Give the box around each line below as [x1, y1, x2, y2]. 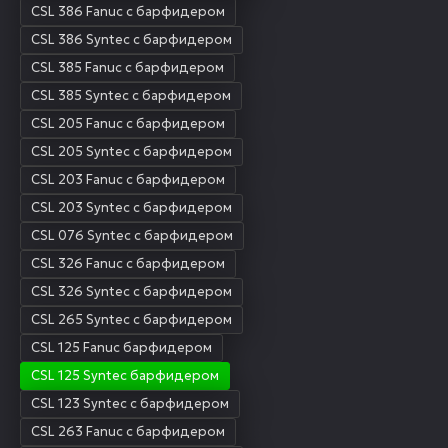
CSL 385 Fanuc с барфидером [31, 59, 224, 77]
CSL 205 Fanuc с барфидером [31, 115, 225, 133]
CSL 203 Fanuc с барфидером [31, 171, 225, 189]
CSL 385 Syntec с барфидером [31, 87, 231, 105]
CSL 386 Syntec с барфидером [31, 31, 232, 49]
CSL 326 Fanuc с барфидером [31, 255, 225, 273]
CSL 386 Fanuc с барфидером [31, 3, 225, 21]
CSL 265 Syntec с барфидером [31, 311, 232, 329]
